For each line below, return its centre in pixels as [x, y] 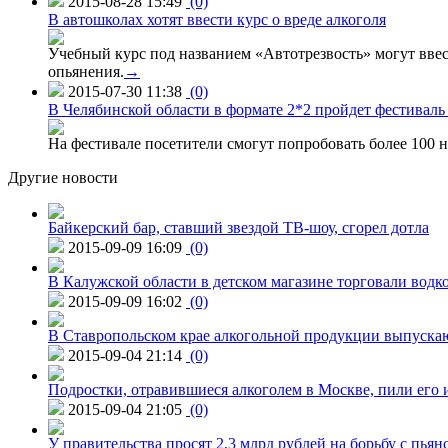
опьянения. [86, 71]
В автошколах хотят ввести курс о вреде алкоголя [217, 19]
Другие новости [63, 177]
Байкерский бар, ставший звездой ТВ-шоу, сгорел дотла [238, 227]
